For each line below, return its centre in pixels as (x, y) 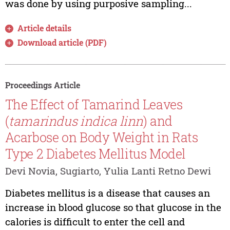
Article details (45, 28)
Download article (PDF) (62, 43)
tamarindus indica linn (76, 121)
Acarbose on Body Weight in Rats (101, 137)
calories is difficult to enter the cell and (95, 221)
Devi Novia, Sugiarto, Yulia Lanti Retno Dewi (108, 171)
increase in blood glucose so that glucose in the (113, 207)
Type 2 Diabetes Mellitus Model (95, 154)
